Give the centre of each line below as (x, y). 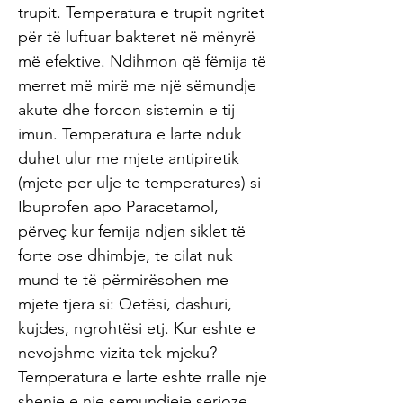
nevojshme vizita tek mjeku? (117, 353)
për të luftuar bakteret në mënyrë (137, 37)
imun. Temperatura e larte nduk (130, 134)
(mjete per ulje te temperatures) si (139, 183)
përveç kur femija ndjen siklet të (132, 231)
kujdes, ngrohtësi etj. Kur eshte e (137, 328)
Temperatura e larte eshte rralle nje (143, 377)
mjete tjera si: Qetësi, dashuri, (125, 304)
